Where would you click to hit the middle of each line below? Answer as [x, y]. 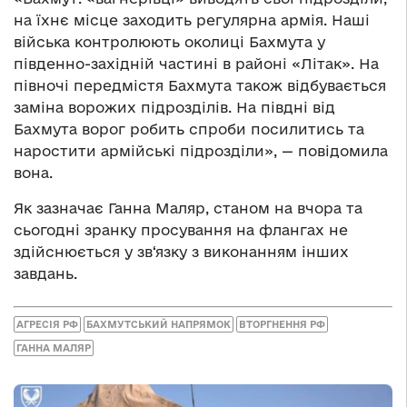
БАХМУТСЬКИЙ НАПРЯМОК [159, 324]
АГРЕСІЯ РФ [47, 324]
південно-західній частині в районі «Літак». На [196, 64]
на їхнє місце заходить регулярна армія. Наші [192, 20]
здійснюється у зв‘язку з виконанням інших [181, 252]
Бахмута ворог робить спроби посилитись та [189, 129]
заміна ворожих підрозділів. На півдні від [174, 108]
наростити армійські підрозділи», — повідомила [201, 151]
